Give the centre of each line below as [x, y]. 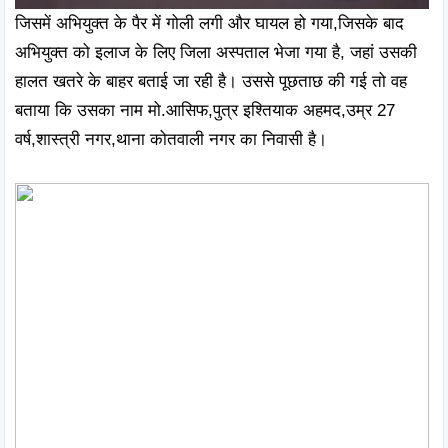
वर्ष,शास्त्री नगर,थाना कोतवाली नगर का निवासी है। [173, 139]
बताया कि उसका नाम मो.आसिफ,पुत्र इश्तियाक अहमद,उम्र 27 [205, 110]
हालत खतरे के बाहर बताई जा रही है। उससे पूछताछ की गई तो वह [211, 81]
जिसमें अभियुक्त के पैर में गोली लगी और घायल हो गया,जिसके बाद [209, 23]
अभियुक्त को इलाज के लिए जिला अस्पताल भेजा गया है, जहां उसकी [216, 52]
